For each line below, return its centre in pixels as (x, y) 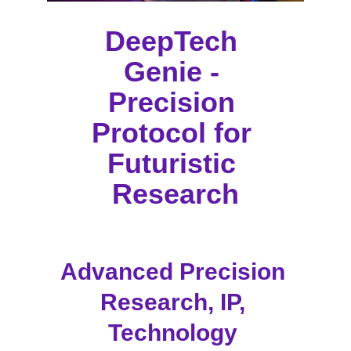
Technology (175, 333)
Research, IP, (175, 302)
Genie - (175, 72)
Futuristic (175, 163)
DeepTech (175, 41)
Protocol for (175, 133)
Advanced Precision (175, 271)
